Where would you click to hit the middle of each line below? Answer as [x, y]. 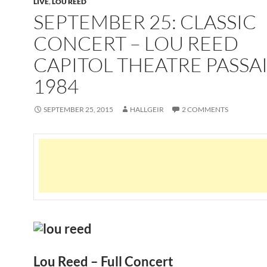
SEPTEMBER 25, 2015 [78, 109]
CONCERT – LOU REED [136, 43]
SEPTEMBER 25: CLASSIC [145, 22]
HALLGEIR [147, 109]
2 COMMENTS [205, 109]
